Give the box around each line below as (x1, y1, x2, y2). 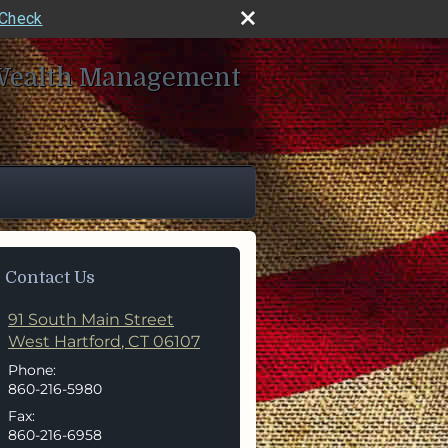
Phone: (8, 360, 56, 379)
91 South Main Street (8, 309, 174, 329)
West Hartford (8, 331, 121, 351)
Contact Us (5, 268, 95, 287)
